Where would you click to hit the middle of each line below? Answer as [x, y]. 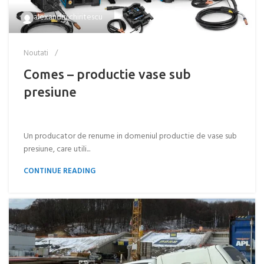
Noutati [36, 53]
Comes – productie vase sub [107, 74]
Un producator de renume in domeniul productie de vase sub [130, 136]
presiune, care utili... [57, 149]
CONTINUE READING [60, 171]
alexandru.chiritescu [68, 17]
